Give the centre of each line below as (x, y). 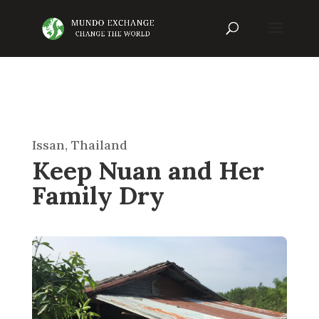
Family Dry (98, 195)
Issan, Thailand (79, 145)
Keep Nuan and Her (148, 171)
